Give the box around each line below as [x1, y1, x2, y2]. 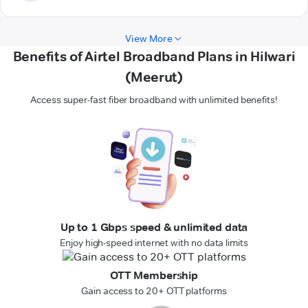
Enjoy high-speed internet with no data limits [60, 236, 248, 250]
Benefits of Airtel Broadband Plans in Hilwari [12, 48, 296, 65]
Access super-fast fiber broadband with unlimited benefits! [30, 93, 278, 107]
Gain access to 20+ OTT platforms [81, 285, 227, 298]
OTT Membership [110, 269, 198, 283]
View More [125, 32, 173, 45]
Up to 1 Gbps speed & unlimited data [60, 221, 248, 234]
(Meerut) [125, 69, 183, 86]
